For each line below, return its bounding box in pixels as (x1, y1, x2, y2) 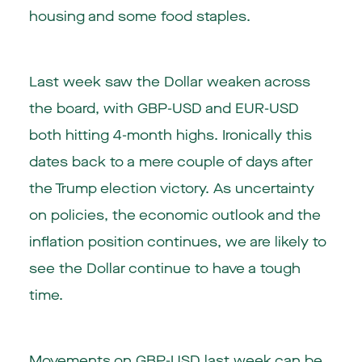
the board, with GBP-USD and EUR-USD (28, 99, 299, 118)
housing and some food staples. (28, 6, 250, 26)
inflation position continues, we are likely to (28, 232, 326, 251)
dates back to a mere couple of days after (28, 152, 313, 171)
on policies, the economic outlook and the (28, 205, 321, 225)
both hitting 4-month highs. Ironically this (28, 125, 312, 145)
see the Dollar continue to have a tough (28, 259, 301, 278)
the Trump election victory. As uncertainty (28, 179, 314, 198)
